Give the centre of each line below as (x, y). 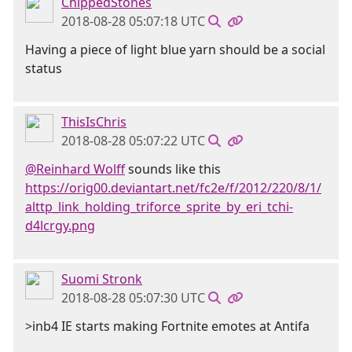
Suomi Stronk (102, 279)
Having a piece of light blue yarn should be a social (175, 49)
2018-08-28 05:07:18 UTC (133, 21)
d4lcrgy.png (60, 225)
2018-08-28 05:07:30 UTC (133, 298)
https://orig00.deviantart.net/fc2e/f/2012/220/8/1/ (173, 188)
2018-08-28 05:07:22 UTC (133, 141)
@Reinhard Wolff (75, 169)
